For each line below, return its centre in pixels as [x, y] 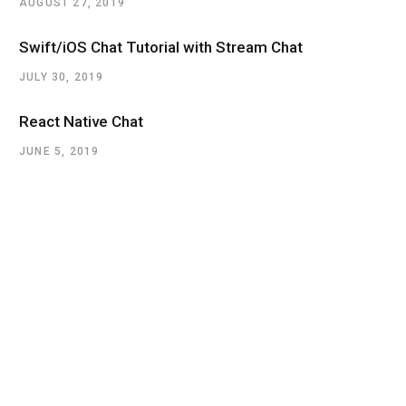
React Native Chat [81, 121]
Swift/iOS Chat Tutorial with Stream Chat [161, 47]
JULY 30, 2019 [62, 77]
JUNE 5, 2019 [59, 151]
